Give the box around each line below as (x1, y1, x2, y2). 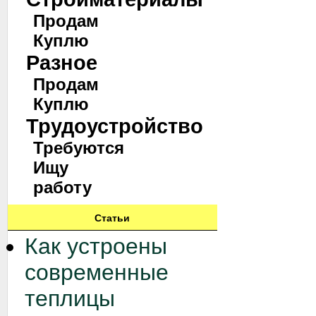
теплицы (24, 286, 115, 311)
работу (33, 178, 92, 197)
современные (24, 260, 169, 285)
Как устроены (24, 233, 167, 259)
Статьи (94, 212, 130, 224)
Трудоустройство (26, 114, 203, 138)
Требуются (33, 138, 124, 157)
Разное (26, 51, 97, 74)
